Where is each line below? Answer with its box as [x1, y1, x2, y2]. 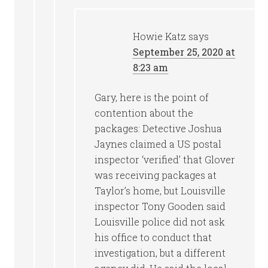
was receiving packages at [95, 169, 217, 181]
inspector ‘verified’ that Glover [95, 153, 236, 166]
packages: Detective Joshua [95, 122, 223, 135]
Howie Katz [133, 30, 187, 42]
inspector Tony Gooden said [95, 200, 226, 212]
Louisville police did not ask [95, 215, 226, 228]
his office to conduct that [95, 231, 212, 243]
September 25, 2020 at [133, 45, 236, 58]
